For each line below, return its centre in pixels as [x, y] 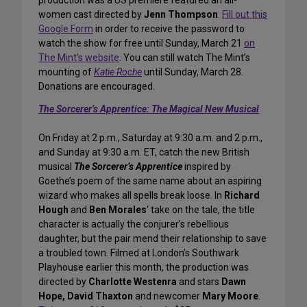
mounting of [66, 72]
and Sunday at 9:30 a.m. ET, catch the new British [144, 152]
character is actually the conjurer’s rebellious [134, 224]
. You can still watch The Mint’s [185, 58]
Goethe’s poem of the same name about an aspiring [150, 181]
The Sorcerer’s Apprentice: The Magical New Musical [149, 109]
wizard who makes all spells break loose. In [131, 196]
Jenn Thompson [181, 15]
